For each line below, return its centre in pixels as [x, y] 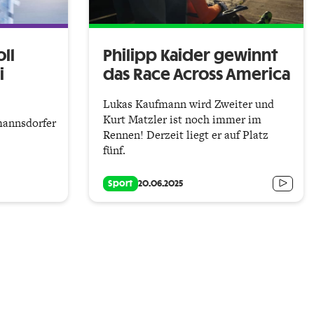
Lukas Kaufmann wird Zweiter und [189, 104]
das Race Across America [197, 75]
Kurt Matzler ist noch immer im [182, 119]
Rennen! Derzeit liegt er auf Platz [186, 135]
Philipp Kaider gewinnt [191, 56]
